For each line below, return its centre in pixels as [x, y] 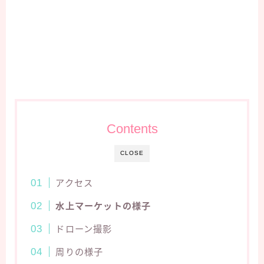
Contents [132, 128]
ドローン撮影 [84, 229]
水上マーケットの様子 [103, 206]
